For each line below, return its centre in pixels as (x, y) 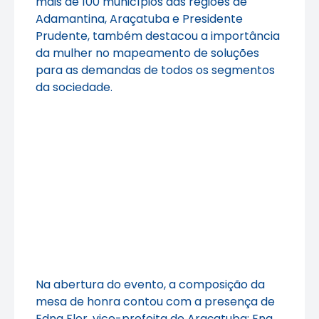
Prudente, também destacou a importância (158, 36)
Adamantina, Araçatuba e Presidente (139, 19)
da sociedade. (74, 88)
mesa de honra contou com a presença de (155, 302)
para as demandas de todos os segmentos (155, 70)
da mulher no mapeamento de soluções (147, 53)
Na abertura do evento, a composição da (150, 285)
